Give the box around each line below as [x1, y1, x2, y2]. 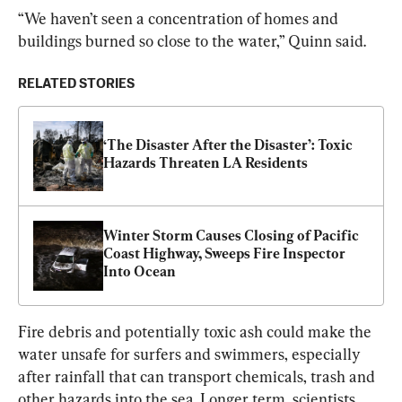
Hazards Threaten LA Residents [103, 153, 308, 171]
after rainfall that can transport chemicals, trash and [18, 366, 379, 386]
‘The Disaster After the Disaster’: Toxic [103, 135, 353, 153]
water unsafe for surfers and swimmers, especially [18, 344, 364, 363]
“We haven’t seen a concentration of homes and [18, 8, 342, 28]
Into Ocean [103, 262, 176, 280]
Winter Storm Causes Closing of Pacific [103, 226, 359, 244]
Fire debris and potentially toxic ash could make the [18, 321, 375, 341]
